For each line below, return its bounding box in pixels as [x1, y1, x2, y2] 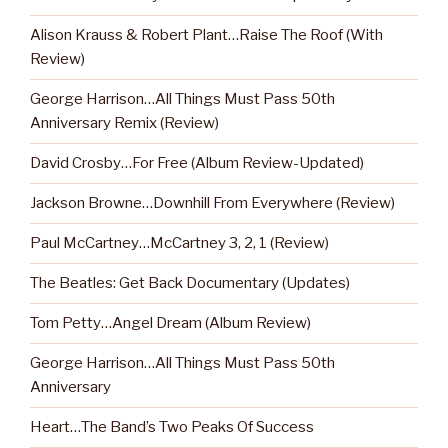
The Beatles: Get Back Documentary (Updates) [30, 274, 350, 293]
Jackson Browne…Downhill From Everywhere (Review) [30, 194, 395, 213]
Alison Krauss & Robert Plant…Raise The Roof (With [30, 26, 383, 45]
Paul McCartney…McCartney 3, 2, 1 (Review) [30, 234, 329, 253]
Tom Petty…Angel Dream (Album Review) [30, 314, 311, 333]
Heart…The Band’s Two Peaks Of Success [30, 418, 314, 437]
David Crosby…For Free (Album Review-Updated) [30, 154, 364, 173]
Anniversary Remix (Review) [30, 114, 219, 133]
